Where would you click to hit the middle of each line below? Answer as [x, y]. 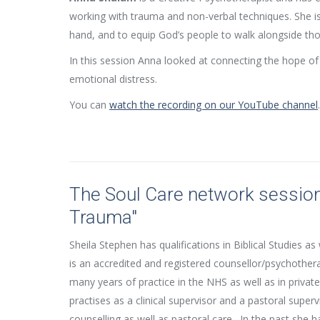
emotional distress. [113, 79]
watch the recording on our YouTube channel [214, 104]
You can [89, 104]
